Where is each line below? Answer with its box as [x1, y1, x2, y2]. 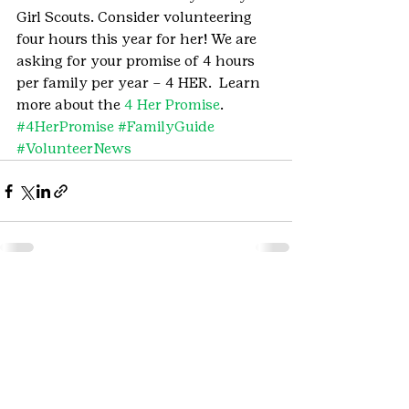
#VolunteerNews [16, 140, 131, 157]
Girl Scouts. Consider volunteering [16, 8, 256, 26]
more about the [16, 96, 124, 113]
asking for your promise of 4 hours [16, 52, 258, 69]
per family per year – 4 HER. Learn [16, 74, 264, 91]
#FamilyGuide [118, 118, 215, 135]
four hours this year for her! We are [16, 30, 260, 47]
